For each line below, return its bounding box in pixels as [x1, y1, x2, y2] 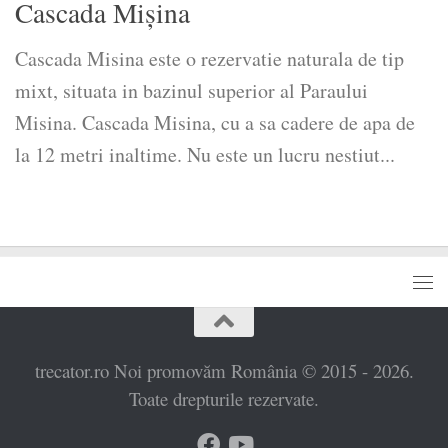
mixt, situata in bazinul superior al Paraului [15, 77, 368, 105]
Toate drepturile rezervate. [129, 386, 319, 412]
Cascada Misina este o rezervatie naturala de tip [15, 45, 404, 73]
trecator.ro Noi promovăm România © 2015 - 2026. [34, 358, 414, 384]
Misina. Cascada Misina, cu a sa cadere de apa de [15, 109, 415, 137]
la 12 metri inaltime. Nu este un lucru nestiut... [15, 141, 395, 169]
